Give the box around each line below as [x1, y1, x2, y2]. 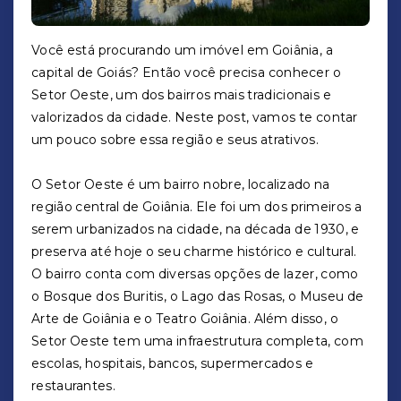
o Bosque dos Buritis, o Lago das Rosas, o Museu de [31, 288, 364, 304]
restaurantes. [31, 378, 115, 394]
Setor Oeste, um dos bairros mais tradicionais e [31, 87, 331, 103]
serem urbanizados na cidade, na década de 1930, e [31, 221, 360, 237]
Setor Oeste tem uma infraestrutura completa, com [31, 333, 363, 349]
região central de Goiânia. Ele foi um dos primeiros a [31, 199, 363, 215]
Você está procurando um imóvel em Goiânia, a [31, 42, 333, 58]
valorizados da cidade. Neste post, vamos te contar [31, 109, 358, 125]
